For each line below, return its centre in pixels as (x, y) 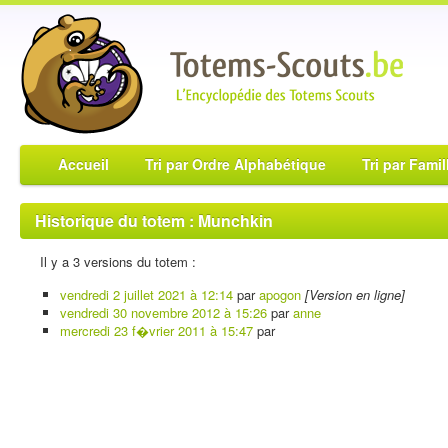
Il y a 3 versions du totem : (118, 261)
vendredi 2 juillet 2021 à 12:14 (146, 294)
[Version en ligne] (355, 294)
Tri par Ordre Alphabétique (235, 164)
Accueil (83, 164)
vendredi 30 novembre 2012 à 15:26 (163, 312)
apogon (280, 294)
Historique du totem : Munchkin (154, 220)
